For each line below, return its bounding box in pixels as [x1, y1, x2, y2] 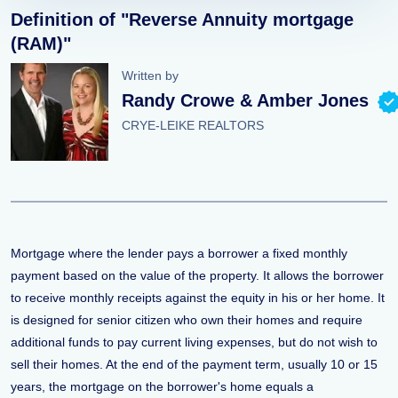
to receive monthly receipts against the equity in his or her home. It [11, 291, 385, 305]
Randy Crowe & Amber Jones [122, 91, 369, 110]
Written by [122, 68, 179, 83]
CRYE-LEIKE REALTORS [122, 118, 264, 132]
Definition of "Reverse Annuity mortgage [11, 10, 354, 29]
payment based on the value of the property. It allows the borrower [11, 268, 384, 283]
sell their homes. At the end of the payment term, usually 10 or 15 [11, 357, 378, 371]
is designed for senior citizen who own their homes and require [11, 313, 362, 327]
